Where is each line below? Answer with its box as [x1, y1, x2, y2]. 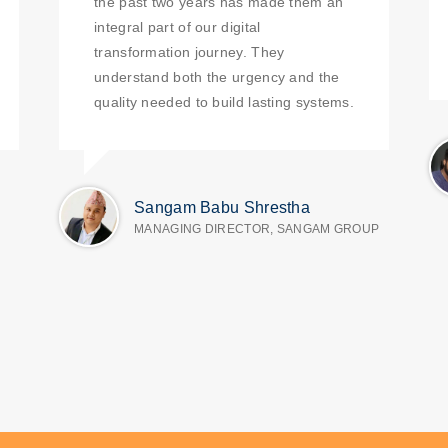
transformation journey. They [94, 44, 285, 60]
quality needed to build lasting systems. [94, 94, 355, 110]
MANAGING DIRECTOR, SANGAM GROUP [134, 222, 380, 236]
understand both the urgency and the [94, 69, 340, 85]
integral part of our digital [94, 19, 261, 35]
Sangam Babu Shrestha [134, 199, 310, 216]
